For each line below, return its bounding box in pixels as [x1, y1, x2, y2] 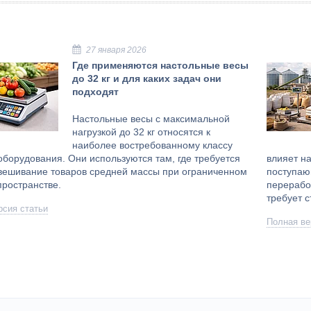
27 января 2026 [86, 44, 146, 55]
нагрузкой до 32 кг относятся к [72, 126, 210, 137]
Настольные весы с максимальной [72, 112, 230, 124]
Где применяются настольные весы [72, 59, 249, 71]
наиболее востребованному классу [72, 139, 233, 151]
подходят [72, 85, 119, 97]
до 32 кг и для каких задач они [72, 72, 221, 84]
